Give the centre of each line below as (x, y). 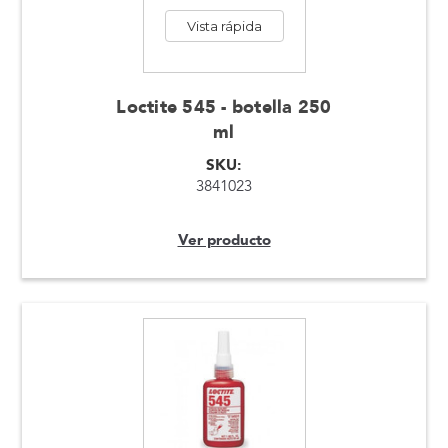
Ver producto (224, 239)
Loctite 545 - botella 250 (224, 107)
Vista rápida (224, 25)
